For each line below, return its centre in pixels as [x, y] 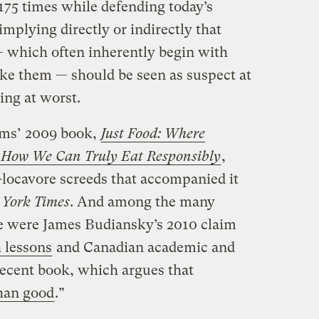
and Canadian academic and [143, 248]
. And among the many [142, 202]
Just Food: [132, 134]
